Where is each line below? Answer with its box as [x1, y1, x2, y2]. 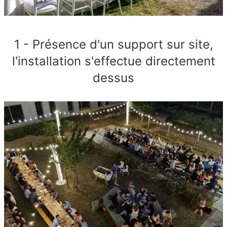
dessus [93, 70, 134, 85]
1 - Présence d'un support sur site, [14, 36, 213, 52]
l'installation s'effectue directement [12, 53, 215, 68]
